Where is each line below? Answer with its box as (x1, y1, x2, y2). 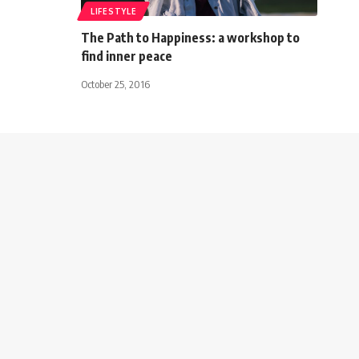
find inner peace (81, 47, 172, 64)
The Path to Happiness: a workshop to (81, 29, 300, 46)
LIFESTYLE (91, 6, 137, 16)
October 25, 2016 (81, 77, 150, 91)
